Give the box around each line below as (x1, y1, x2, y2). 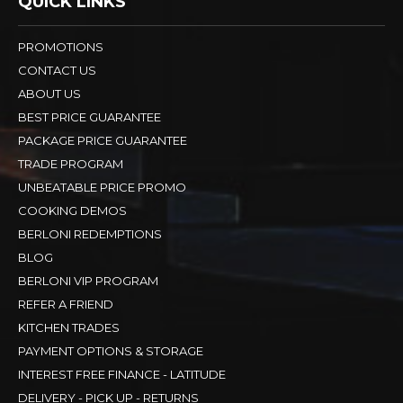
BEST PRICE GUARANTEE (18, 109, 161, 124)
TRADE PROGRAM (18, 156, 123, 171)
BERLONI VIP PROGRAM (18, 273, 158, 288)
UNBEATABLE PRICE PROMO (18, 179, 186, 194)
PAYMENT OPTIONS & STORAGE (18, 343, 203, 358)
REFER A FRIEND (18, 296, 113, 311)
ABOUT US (18, 85, 81, 101)
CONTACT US (18, 62, 96, 77)
